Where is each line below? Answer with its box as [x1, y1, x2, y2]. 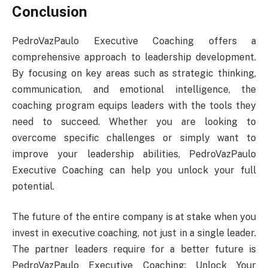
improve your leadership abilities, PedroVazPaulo [12, 148, 256, 160]
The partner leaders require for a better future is [12, 243, 256, 255]
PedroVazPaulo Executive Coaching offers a [12, 35, 256, 47]
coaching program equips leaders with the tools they [12, 99, 256, 111]
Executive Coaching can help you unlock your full [12, 164, 256, 176]
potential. [12, 180, 54, 192]
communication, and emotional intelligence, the [12, 83, 256, 95]
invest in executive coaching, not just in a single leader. [12, 227, 256, 239]
